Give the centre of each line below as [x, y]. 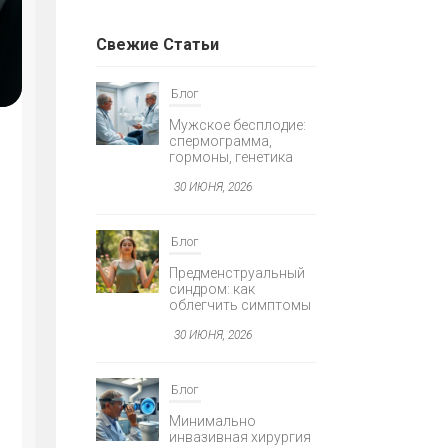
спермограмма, [220, 140]
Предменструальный [236, 272]
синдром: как [211, 288]
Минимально [212, 420]
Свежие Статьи [157, 44]
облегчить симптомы [239, 304]
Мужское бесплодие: [237, 124]
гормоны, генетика [230, 156]
